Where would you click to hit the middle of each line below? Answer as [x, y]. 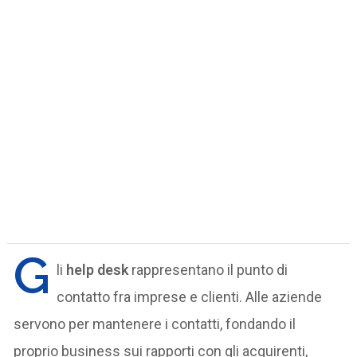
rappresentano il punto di [208, 269]
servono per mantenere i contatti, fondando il [155, 324]
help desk [98, 269]
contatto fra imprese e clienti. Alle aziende [190, 296]
